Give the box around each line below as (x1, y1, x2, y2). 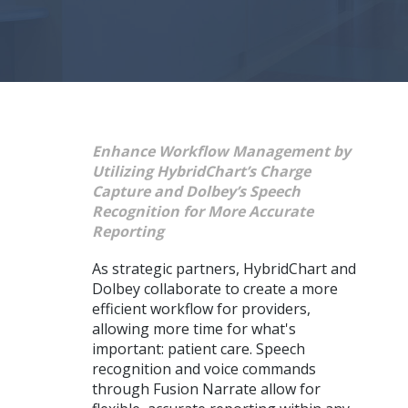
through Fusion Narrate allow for (91, 379, 321, 400)
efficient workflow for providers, (91, 299, 311, 320)
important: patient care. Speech (91, 339, 305, 360)
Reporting (91, 220, 164, 241)
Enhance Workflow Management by (91, 140, 351, 161)
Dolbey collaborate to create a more (91, 279, 338, 300)
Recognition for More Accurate (91, 200, 313, 221)
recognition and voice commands (91, 359, 316, 380)
